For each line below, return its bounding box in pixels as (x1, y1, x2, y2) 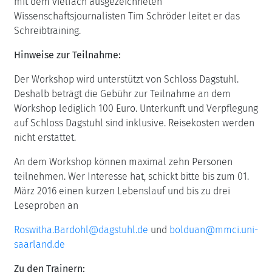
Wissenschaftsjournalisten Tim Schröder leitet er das (14, 10, 240, 22)
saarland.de (14, 239, 65, 250)
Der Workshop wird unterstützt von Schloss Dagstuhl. (14, 73, 239, 85)
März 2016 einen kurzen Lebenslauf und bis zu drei (14, 185, 230, 197)
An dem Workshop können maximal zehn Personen (14, 156, 233, 168)
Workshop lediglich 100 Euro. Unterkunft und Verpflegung (14, 103, 258, 114)
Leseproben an (14, 200, 78, 211)
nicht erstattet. (14, 132, 76, 143)
